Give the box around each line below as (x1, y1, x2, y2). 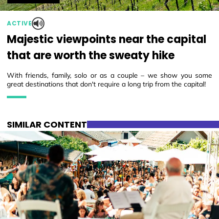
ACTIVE (7, 19, 32, 27)
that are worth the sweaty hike (7, 47, 175, 63)
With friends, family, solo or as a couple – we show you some (7, 70, 212, 80)
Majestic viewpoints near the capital (7, 31, 206, 47)
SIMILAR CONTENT (7, 118, 87, 131)
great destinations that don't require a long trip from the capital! (7, 79, 206, 88)
